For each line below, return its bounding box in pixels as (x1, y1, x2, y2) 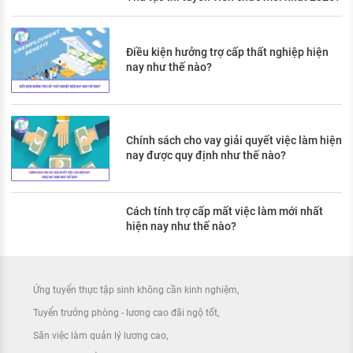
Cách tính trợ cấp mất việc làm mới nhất (126, 205, 323, 218)
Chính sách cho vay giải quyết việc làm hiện (126, 134, 342, 147)
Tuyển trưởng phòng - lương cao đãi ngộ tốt (33, 307, 217, 319)
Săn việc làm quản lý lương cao (33, 330, 166, 342)
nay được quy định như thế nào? (126, 149, 286, 162)
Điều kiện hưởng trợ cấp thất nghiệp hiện (126, 46, 329, 59)
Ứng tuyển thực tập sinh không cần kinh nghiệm (33, 284, 237, 296)
